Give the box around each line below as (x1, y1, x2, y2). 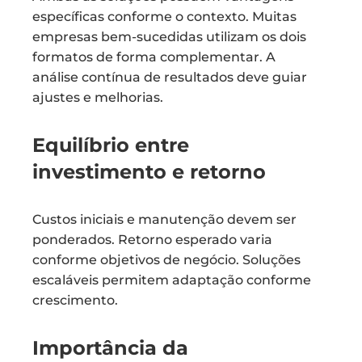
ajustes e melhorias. (32, 90, 163, 105)
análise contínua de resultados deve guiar (32, 69, 307, 85)
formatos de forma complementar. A (32, 49, 276, 65)
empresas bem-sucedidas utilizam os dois (32, 29, 306, 44)
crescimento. (32, 293, 118, 308)
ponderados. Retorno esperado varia (32, 232, 272, 247)
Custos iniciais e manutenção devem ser (32, 212, 297, 227)
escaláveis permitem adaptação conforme (32, 272, 311, 288)
